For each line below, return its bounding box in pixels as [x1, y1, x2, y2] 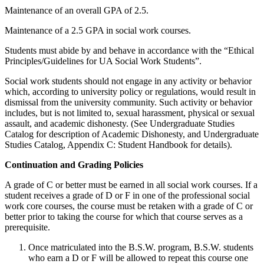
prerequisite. [5, 222, 50, 233]
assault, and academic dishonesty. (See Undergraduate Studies [5, 118, 235, 129]
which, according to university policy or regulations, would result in [5, 87, 256, 97]
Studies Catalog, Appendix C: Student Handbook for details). [5, 140, 232, 150]
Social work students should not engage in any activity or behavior [5, 76, 252, 87]
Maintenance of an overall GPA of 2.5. [5, 5, 148, 16]
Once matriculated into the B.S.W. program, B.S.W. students [28, 242, 253, 253]
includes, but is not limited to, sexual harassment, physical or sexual [5, 108, 255, 118]
